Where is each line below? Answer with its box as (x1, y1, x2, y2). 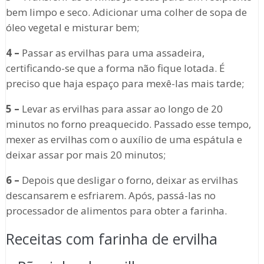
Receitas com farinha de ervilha (5, 229, 217, 249)
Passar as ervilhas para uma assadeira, (19, 46, 204, 60)
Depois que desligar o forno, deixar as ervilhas (19, 173, 238, 187)
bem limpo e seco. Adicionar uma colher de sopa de (5, 5, 247, 19)
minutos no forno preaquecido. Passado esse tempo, (5, 117, 251, 131)
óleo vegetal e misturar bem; (5, 21, 139, 35)
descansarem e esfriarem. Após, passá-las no (5, 189, 216, 203)
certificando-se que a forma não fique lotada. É (5, 61, 225, 75)
